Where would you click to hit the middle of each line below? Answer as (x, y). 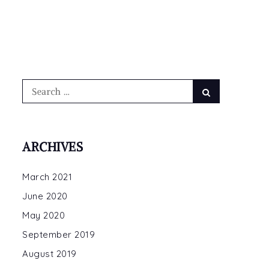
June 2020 (45, 196)
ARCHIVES (53, 147)
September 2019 (59, 234)
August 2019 (50, 254)
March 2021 (47, 177)
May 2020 (44, 215)
